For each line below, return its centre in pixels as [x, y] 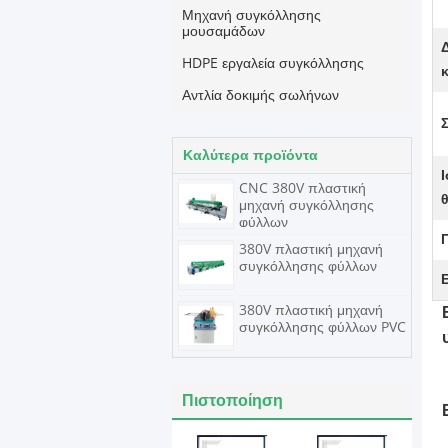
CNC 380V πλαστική [302, 188]
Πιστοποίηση [232, 400]
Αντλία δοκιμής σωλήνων [260, 95]
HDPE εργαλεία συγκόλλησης [273, 63]
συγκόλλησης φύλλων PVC [322, 327]
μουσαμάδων [223, 31]
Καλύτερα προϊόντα [250, 155]
